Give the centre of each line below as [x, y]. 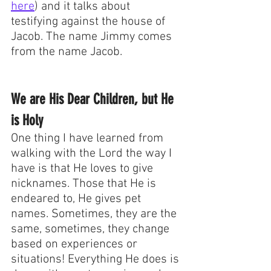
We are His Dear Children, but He [94, 100]
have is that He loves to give [83, 169]
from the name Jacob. [68, 52]
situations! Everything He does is [96, 260]
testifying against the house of [90, 22]
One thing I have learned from [89, 139]
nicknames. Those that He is [85, 184]
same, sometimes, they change [92, 230]
